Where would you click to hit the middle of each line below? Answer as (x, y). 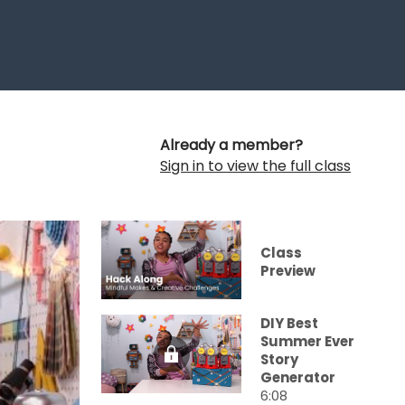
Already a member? (231, 145)
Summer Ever (307, 342)
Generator (298, 378)
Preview (288, 271)
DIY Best (289, 324)
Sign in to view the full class (255, 166)
